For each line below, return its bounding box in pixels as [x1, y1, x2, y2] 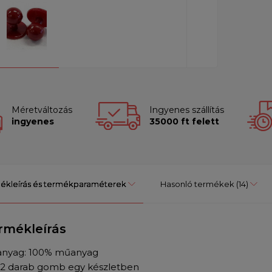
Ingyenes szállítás [149, 104, 224, 116]
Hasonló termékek [160, 179, 234, 189]
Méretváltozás [11, 104, 72, 116]
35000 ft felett [149, 116, 219, 127]
